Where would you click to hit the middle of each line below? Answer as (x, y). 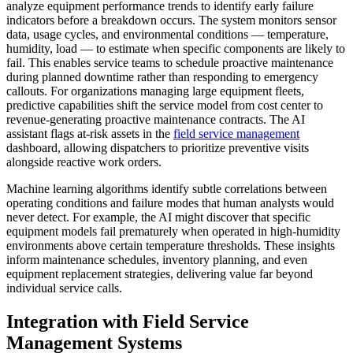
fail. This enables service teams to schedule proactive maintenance (170, 62)
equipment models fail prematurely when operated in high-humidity (173, 231)
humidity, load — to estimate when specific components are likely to (176, 48)
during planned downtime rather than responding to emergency (162, 76)
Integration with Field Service (128, 321)
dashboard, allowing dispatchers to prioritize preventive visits (158, 147)
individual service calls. (64, 288)
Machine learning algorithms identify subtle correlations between (167, 188)
